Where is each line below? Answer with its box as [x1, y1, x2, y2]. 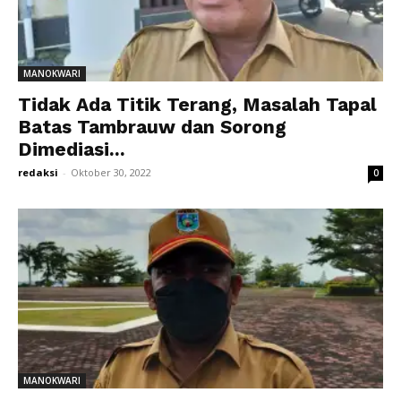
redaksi [18, 165, 58, 179]
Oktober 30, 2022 [71, 165, 151, 179]
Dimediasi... [18, 137, 125, 160]
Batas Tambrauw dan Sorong [18, 115, 286, 138]
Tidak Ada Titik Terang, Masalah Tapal [18, 92, 377, 115]
